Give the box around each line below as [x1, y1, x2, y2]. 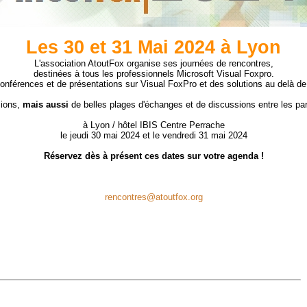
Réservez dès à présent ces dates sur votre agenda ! [43, 151, 264, 161]
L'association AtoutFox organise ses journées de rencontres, [34, 58, 273, 69]
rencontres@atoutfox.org [104, 192, 203, 202]
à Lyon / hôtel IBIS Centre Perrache [82, 120, 225, 130]
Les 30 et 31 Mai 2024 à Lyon [26, 37, 281, 58]
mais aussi [23, 99, 69, 110]
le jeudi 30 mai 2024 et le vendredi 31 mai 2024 [60, 130, 247, 140]
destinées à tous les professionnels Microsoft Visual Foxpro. [33, 69, 274, 79]
